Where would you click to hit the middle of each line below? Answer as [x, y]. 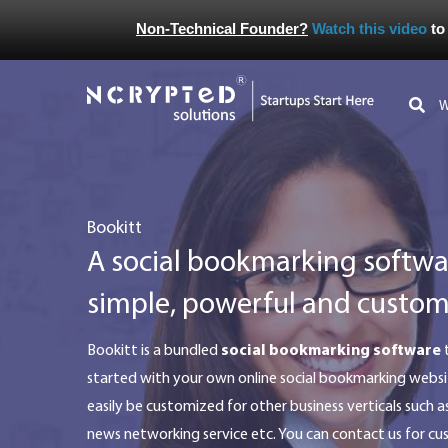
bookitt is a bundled [158, 350]
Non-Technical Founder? [222, 28]
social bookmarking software [331, 350]
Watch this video [369, 28]
